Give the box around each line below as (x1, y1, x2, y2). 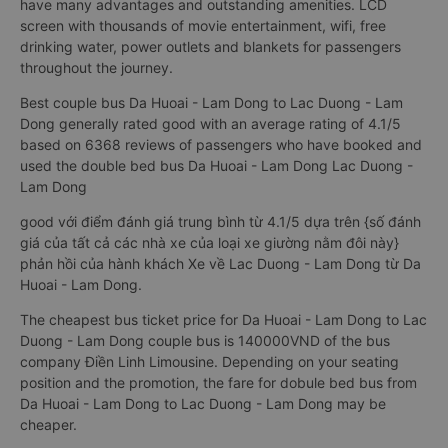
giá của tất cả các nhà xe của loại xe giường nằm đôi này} (20, 234, 399, 251)
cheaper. (20, 416, 77, 433)
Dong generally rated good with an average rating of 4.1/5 (20, 115, 401, 132)
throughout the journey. (20, 59, 173, 76)
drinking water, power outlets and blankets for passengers (20, 38, 401, 55)
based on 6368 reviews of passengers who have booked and (20, 136, 422, 153)
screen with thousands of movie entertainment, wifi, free (20, 17, 386, 34)
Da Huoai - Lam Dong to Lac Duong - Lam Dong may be (20, 395, 386, 412)
